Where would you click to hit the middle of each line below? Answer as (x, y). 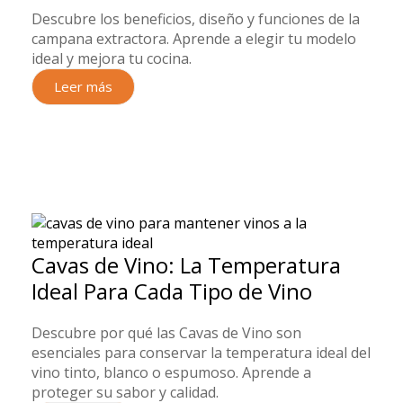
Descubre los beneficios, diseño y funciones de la (196, 19)
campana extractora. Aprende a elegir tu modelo (194, 39)
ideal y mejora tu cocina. (112, 59)
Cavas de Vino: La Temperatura (186, 265)
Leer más (83, 87)
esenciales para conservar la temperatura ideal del (201, 353)
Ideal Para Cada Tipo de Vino (172, 291)
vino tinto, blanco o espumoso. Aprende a (171, 373)
